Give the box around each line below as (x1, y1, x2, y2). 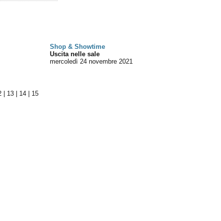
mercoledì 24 (50, 58, 87, 65)
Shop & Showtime (50, 43, 106, 50)
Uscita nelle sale (50, 50, 100, 58)
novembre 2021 (89, 58, 133, 65)
